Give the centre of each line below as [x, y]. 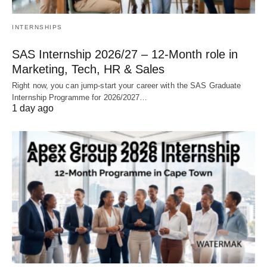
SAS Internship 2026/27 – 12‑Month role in [125, 55]
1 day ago [33, 108]
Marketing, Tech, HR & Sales [88, 69]
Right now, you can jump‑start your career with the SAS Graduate [127, 86]
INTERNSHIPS [37, 27]
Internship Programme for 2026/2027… [80, 98]
